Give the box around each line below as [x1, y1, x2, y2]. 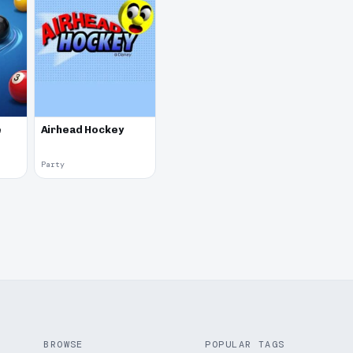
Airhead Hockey [40, 123, 124, 136]
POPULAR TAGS [205, 337, 285, 351]
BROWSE [43, 337, 84, 351]
